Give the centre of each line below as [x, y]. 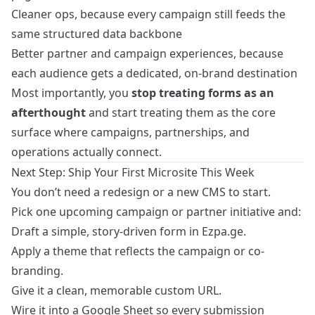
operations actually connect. [86, 152]
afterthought [49, 113]
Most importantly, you [71, 93]
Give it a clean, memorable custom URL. [116, 291]
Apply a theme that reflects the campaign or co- [138, 251]
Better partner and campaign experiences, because [147, 54]
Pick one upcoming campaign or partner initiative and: [156, 212]
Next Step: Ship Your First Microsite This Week [133, 173]
